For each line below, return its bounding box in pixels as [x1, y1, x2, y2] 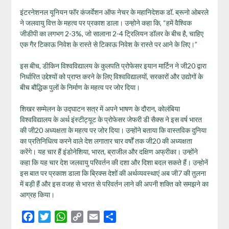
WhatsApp [66, 211, 105, 221]
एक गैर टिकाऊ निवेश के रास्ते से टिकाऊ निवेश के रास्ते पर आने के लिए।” [19, 39, 197, 49]
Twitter [50, 211, 77, 221]
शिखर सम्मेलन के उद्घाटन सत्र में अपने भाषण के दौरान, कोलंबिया [19, 104, 180, 113]
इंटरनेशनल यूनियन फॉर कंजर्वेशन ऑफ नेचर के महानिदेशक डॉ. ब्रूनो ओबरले [19, 7, 209, 16]
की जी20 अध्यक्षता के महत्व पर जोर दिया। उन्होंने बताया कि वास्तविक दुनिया [19, 125, 207, 134]
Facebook [34, 211, 70, 221]
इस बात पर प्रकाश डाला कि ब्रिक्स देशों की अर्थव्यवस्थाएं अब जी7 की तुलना [19, 168, 206, 177]
